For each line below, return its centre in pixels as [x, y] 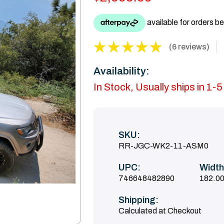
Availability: [121, 71]
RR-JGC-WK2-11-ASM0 [163, 146]
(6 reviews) [189, 46]
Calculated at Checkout [160, 211]
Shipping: [138, 200]
